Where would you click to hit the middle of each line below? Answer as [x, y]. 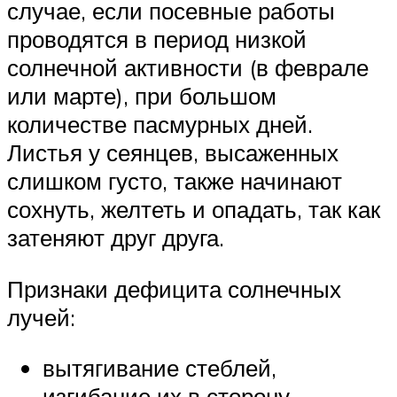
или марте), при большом [142, 96]
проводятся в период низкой [157, 39]
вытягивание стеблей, [160, 368]
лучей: [41, 317]
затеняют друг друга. [116, 238]
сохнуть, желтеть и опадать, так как [194, 210]
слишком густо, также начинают [175, 181]
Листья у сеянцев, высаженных [173, 153]
